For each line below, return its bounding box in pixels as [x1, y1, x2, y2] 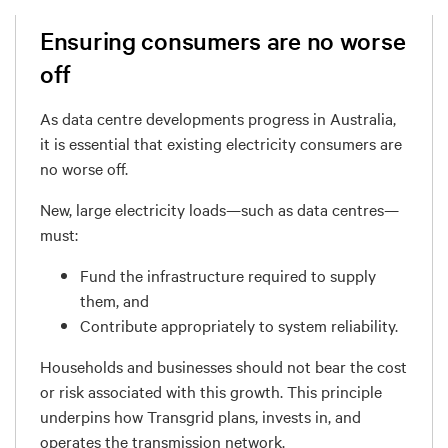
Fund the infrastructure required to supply [80, 263, 376, 286]
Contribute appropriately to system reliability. [80, 313, 398, 336]
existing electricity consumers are [167, 131, 402, 154]
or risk [40, 379, 88, 402]
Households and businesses [40, 354, 236, 377]
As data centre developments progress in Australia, [40, 106, 396, 129]
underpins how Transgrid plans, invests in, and [40, 404, 361, 427]
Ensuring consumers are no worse [40, 24, 406, 56]
